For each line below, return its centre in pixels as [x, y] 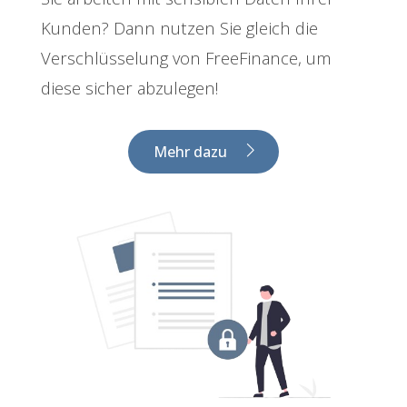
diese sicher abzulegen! [129, 87]
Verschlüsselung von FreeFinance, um [186, 57]
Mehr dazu [190, 151]
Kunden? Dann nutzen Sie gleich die [179, 27]
